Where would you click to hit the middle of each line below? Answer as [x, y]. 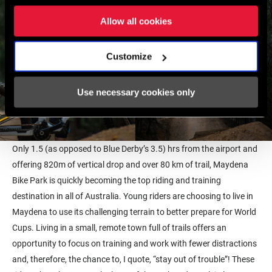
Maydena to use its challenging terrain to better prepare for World [134, 212]
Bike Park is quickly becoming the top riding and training [117, 180]
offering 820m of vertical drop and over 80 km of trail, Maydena [130, 164]
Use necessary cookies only [136, 92]
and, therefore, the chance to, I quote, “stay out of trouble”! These [133, 259]
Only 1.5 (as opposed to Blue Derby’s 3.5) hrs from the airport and [135, 148]
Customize [129, 56]
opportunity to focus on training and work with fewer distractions [134, 243]
